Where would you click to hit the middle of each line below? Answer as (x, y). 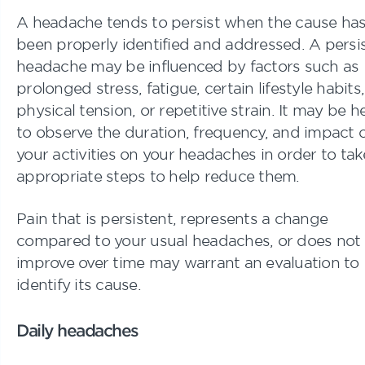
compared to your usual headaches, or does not (189, 240)
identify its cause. (79, 284)
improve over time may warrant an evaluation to (188, 262)
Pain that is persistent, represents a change (172, 218)
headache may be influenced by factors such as (188, 66)
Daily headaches (77, 330)
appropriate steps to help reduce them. (158, 176)
